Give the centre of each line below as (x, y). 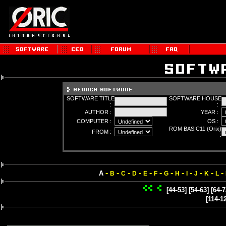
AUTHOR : (100, 112)
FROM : (103, 132)
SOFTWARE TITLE (91, 98)
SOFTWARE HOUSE (195, 98)
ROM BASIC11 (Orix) (195, 129)
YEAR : (211, 112)
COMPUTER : (96, 121)
